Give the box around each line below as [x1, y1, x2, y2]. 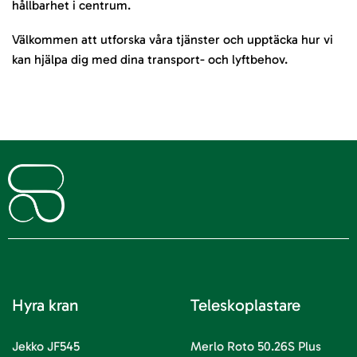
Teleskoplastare [190, 294, 300, 315]
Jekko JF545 [12, 338, 80, 354]
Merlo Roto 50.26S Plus [190, 338, 321, 354]
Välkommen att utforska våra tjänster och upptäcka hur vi [12, 32, 333, 48]
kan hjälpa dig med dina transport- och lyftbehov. [12, 52, 288, 68]
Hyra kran [12, 294, 78, 315]
